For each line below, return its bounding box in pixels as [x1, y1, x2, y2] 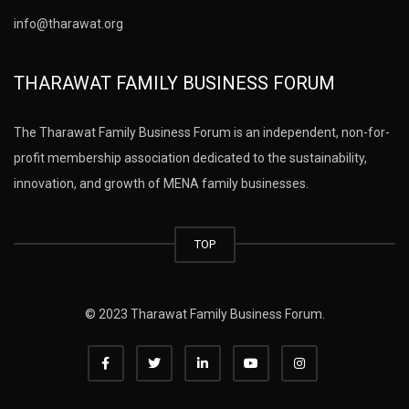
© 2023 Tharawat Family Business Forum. [84, 306, 325, 321]
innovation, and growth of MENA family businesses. [14, 175, 309, 191]
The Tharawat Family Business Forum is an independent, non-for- [14, 124, 390, 140]
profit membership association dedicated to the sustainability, [14, 150, 367, 165]
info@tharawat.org [14, 16, 123, 31]
